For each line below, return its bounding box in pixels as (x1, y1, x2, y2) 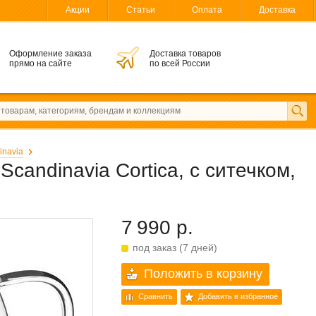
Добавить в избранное (198, 292, 278, 300)
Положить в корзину (144, 267, 262, 281)
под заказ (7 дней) (133, 242, 217, 253)
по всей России (150, 59, 210, 68)
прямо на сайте (9, 59, 72, 68)
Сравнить (138, 292, 173, 300)
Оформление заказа (9, 49, 92, 59)
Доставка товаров (150, 49, 221, 59)
